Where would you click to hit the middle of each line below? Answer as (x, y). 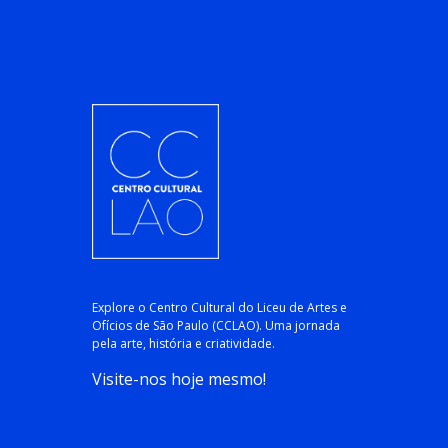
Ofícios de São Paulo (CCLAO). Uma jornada (215, 326)
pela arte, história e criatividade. (183, 344)
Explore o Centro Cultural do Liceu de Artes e (219, 308)
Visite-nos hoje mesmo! (178, 379)
